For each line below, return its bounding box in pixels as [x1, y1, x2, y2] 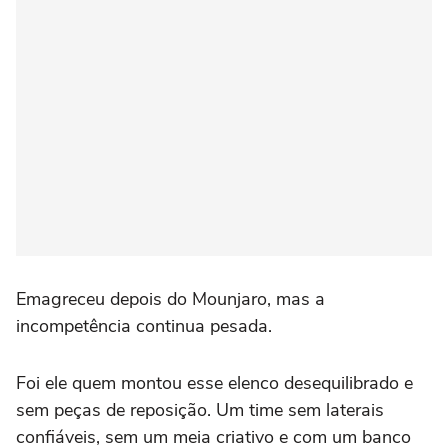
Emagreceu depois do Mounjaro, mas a [16, 286, 325, 311]
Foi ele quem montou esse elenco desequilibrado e [16, 370, 413, 395]
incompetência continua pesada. [16, 313, 272, 338]
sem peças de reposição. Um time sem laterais [16, 397, 384, 422]
